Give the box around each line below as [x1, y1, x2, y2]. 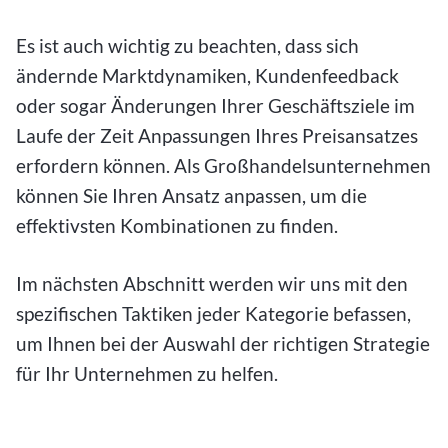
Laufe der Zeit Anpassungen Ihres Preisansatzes [16, 123, 418, 147]
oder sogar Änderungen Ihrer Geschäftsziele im [16, 93, 415, 117]
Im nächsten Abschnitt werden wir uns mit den [16, 272, 408, 296]
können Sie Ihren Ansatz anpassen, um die [16, 183, 367, 207]
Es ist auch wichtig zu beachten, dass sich [16, 33, 359, 57]
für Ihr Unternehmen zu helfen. [16, 362, 282, 386]
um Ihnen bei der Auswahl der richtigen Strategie [16, 332, 430, 356]
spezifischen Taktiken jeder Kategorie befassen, [16, 302, 411, 326]
